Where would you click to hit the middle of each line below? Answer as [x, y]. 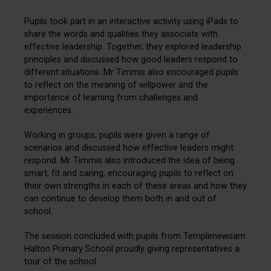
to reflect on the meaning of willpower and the [116, 85]
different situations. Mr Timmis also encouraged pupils [131, 72]
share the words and [66, 34]
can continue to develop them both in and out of [120, 198]
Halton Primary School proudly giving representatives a [132, 249]
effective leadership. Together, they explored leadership [133, 47]
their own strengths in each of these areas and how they [135, 186]
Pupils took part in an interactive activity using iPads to [131, 21]
